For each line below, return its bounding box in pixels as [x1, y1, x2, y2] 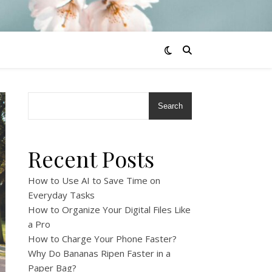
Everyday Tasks [28, 189, 95, 201]
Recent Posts [28, 144, 154, 173]
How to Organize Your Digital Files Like [28, 203, 191, 216]
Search [158, 101, 183, 110]
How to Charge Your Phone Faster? [28, 233, 177, 245]
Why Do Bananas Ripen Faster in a [28, 247, 171, 259]
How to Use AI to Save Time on [28, 174, 160, 186]
